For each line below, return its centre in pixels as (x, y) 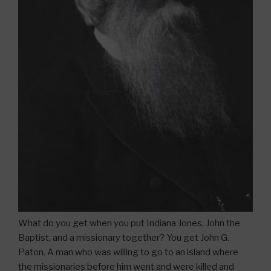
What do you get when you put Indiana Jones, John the (129, 224)
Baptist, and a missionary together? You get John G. (124, 238)
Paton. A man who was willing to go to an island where (128, 253)
